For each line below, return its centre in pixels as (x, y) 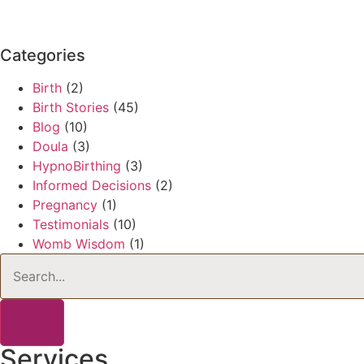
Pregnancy (65, 205)
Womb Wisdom (79, 244)
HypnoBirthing (77, 166)
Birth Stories (71, 108)
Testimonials (71, 225)
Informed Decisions (92, 186)
